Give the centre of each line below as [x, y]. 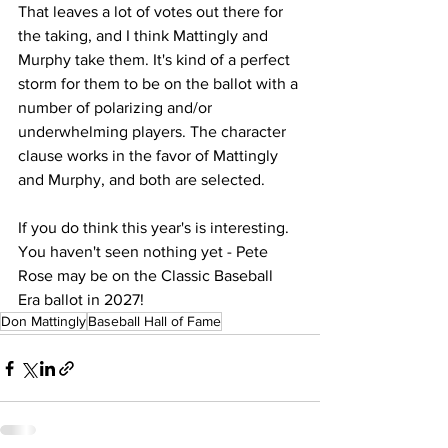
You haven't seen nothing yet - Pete [145, 251]
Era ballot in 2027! [81, 299]
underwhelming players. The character [154, 131]
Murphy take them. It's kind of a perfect [156, 59]
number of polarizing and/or [117, 107]
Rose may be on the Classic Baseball [147, 275]
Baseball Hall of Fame [154, 321]
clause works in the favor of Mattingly [150, 155]
